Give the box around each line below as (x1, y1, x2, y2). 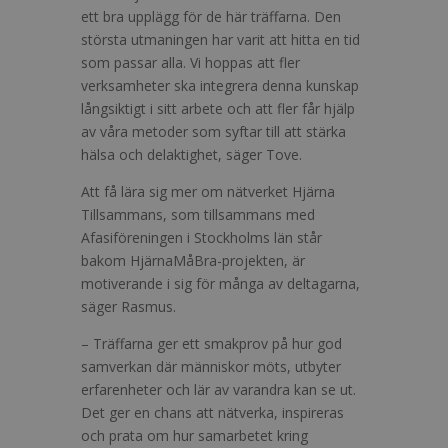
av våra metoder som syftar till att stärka (80, 122, 346, 141)
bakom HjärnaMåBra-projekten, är (80, 251, 305, 270)
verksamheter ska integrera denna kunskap (80, 76, 359, 95)
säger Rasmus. (80, 297, 176, 316)
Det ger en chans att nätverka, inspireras (80, 403, 344, 422)
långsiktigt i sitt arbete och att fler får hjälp (80, 99, 355, 118)
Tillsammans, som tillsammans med (80, 205, 315, 224)
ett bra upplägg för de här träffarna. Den (80, 7, 341, 26)
